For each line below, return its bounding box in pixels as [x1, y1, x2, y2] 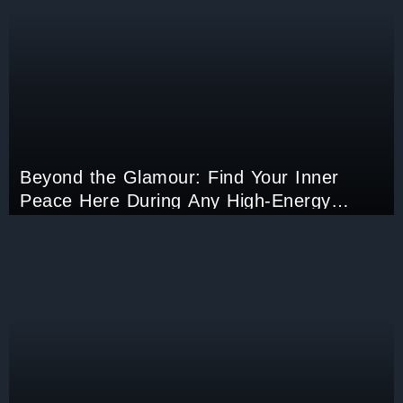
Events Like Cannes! [20, 213, 195, 234]
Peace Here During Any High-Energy [20, 190, 331, 210]
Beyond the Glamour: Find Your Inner [20, 166, 339, 187]
